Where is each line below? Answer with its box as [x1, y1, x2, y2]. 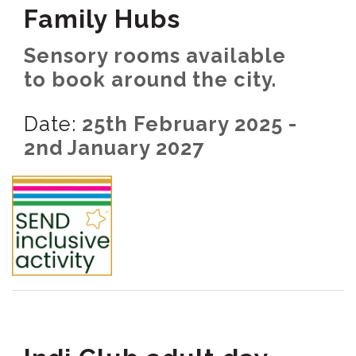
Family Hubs [24, 4, 180, 34]
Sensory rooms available [24, 44, 286, 68]
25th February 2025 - [76, 111, 297, 136]
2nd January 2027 [24, 135, 204, 160]
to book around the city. [24, 68, 277, 92]
